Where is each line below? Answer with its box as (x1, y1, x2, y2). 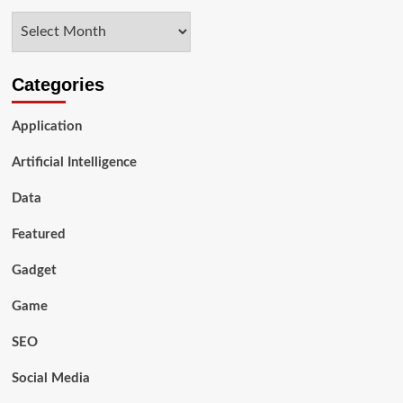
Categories (11, 75, 104, 95)
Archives (10, 14, 67, 30)
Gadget (11, 264, 57, 278)
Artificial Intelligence (11, 156, 137, 170)
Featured (11, 228, 66, 242)
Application (11, 120, 82, 134)
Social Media (11, 372, 90, 386)
